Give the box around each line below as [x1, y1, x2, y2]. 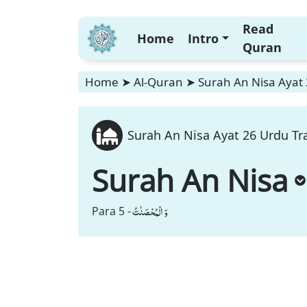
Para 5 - [92, 204, 131, 219]
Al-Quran [134, 74, 183, 90]
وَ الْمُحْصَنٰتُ [132, 201, 168, 221]
